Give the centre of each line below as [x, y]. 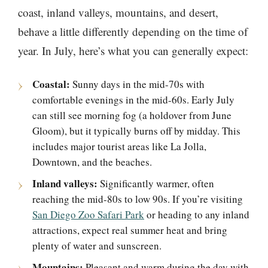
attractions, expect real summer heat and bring [130, 230]
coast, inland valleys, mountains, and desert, [118, 13]
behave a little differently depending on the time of [133, 32]
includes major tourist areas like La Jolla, [119, 147]
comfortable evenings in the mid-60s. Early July [133, 100]
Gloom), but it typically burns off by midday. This [136, 131]
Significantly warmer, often [156, 184]
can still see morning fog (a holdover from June [132, 115]
